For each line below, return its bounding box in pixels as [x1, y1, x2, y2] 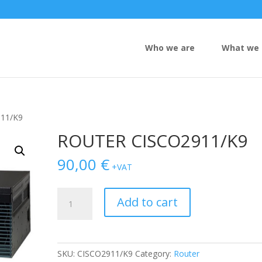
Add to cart [117, 194, 178, 210]
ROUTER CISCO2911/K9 [57, 129, 248, 153]
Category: [135, 248, 174, 259]
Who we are [145, 42, 195, 53]
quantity [57, 215, 88, 226]
